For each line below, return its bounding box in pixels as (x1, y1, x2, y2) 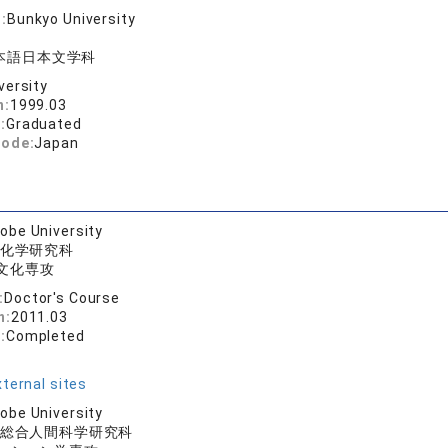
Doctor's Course (4, 290, 120, 306)
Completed (6, 328, 85, 344)
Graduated (6, 116, 82, 132)
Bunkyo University (7, 11, 136, 27)
